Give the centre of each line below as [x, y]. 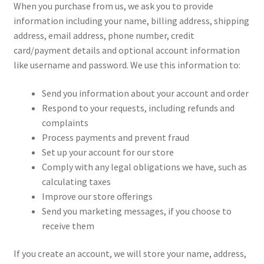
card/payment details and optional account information [126, 50]
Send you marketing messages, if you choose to [136, 211]
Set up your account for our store [108, 152]
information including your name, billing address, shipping [131, 20]
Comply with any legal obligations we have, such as [144, 166]
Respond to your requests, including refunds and [138, 108]
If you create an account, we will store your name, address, [130, 254]
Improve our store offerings [97, 196]
